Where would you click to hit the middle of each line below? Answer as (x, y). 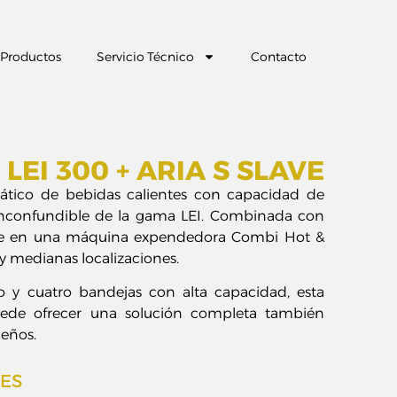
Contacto (279, 57)
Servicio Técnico (145, 57)
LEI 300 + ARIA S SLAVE (166, 170)
